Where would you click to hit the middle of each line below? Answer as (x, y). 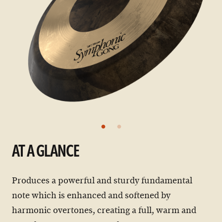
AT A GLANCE (46, 152)
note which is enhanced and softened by (91, 195)
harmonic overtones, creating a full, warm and (104, 210)
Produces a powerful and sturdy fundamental (102, 181)
